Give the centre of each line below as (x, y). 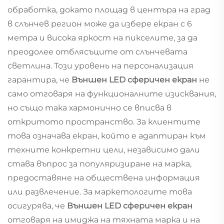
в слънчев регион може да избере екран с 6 (100, 23)
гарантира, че (39, 79)
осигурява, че (37, 205)
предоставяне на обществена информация (104, 177)
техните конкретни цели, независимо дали (104, 149)
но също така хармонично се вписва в (89, 107)
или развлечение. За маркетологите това (100, 191)
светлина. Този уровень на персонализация (100, 65)
